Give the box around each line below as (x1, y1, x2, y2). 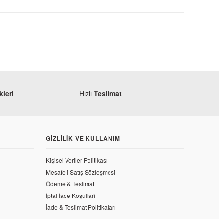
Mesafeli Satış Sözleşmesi (45, 168, 115, 176)
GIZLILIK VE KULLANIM (45, 134, 121, 143)
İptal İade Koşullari (45, 191, 95, 199)
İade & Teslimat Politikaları (45, 203, 116, 211)
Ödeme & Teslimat (45, 179, 94, 188)
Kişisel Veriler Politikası (45, 156, 108, 164)
